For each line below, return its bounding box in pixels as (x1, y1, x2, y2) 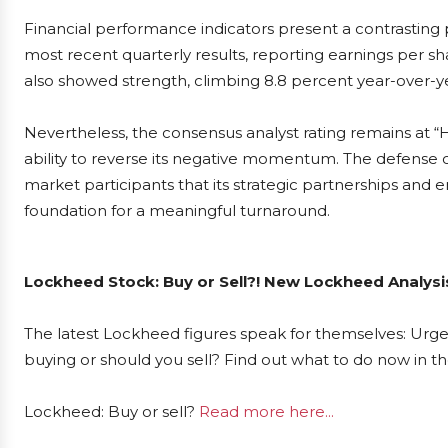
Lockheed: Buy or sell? (24, 402, 199, 421)
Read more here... (199, 402, 334, 421)
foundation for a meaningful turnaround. (24, 201, 330, 220)
